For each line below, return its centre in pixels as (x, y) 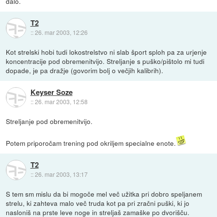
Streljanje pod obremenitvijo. (49, 121)
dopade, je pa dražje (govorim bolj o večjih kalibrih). (85, 70)
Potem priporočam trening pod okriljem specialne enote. (91, 143)
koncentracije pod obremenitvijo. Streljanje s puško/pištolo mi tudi (105, 61)
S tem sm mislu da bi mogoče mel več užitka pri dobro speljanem (104, 194)
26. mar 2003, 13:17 (61, 174)
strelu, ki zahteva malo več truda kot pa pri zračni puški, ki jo (98, 203)
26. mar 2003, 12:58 (61, 102)
